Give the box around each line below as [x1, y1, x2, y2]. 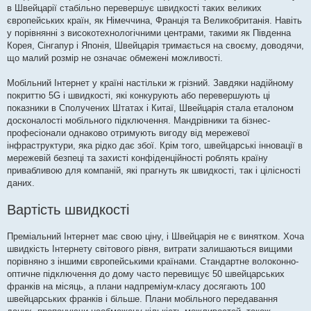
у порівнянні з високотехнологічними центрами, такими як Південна [7, 28, 291, 39]
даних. [7, 178, 35, 189]
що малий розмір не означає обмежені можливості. [7, 53, 223, 64]
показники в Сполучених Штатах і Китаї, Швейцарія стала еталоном [7, 103, 294, 114]
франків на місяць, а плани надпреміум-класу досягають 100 [7, 281, 265, 292]
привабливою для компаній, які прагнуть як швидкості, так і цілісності [7, 165, 301, 176]
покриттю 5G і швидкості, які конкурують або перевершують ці [7, 90, 270, 101]
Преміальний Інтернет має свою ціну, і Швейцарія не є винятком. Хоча [7, 231, 304, 242]
